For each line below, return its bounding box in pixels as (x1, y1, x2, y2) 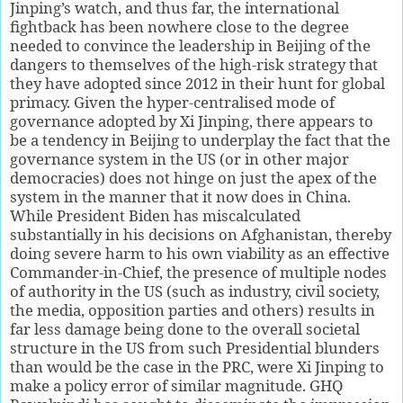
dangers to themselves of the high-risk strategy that (10, 53, 378, 75)
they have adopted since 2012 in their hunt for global (10, 72, 385, 94)
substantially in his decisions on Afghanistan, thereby (10, 223, 391, 245)
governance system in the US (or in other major (10, 148, 349, 169)
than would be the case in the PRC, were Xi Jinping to (10, 355, 384, 377)
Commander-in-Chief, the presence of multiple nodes (10, 261, 387, 282)
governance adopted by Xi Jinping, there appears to (10, 110, 373, 131)
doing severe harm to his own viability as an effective (10, 242, 390, 264)
